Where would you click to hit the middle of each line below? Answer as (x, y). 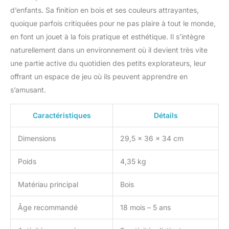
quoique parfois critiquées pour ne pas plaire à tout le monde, (113, 23)
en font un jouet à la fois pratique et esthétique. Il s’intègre (108, 36)
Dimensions (37, 138)
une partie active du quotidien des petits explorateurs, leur (108, 63)
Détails (166, 115)
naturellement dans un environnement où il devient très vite (109, 50)
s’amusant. (28, 89)
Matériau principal (48, 184)
